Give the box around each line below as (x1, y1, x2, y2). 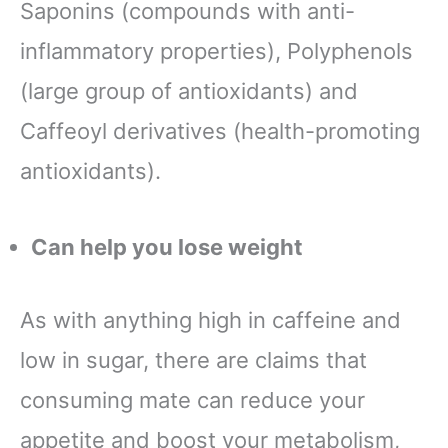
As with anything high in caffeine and (20, 306, 401, 333)
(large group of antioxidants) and (20, 78, 358, 105)
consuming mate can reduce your (20, 386, 365, 413)
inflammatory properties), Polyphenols (20, 38, 413, 65)
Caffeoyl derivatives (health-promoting (20, 118, 420, 145)
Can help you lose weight (31, 233, 308, 260)
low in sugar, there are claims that (20, 346, 367, 373)
